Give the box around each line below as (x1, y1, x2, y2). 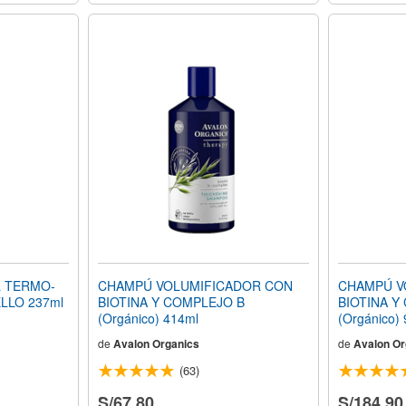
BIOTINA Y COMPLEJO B (97, 293, 245, 312)
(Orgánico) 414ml (97, 309, 198, 328)
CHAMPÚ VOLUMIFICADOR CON (97, 276, 293, 295)
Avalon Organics (112, 335, 199, 353)
